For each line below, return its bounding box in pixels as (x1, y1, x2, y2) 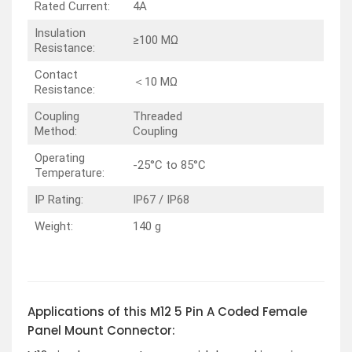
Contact (34, 67, 78, 82)
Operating (34, 150, 85, 165)
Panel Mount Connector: (27, 321, 175, 339)
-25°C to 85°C (132, 157, 206, 172)
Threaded (132, 108, 182, 123)
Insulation (34, 25, 86, 40)
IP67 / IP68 (132, 192, 189, 207)
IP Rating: (34, 192, 83, 207)
